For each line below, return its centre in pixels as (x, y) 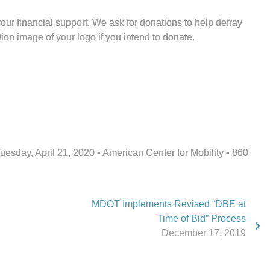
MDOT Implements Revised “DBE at (169, 204)
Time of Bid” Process (202, 218)
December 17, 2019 (204, 233)
